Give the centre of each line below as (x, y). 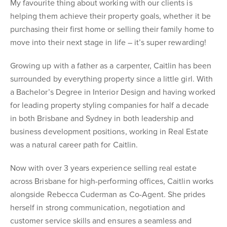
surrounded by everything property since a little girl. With (111, 79)
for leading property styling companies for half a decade (109, 105)
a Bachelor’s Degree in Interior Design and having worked (113, 92)
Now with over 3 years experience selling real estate (103, 168)
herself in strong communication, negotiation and (98, 208)
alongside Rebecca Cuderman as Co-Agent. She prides (108, 195)
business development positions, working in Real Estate (109, 132)
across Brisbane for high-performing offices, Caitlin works (112, 181)
